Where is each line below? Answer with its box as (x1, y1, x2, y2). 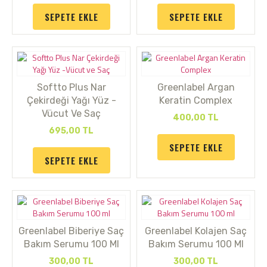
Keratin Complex (159, 95, 232, 106)
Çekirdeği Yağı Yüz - (26, 95, 116, 106)
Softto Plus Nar (36, 82, 106, 93)
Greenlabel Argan (157, 82, 235, 93)
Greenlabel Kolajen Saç (145, 225, 247, 237)
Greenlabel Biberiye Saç (18, 225, 124, 237)
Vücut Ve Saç (42, 108, 101, 119)
